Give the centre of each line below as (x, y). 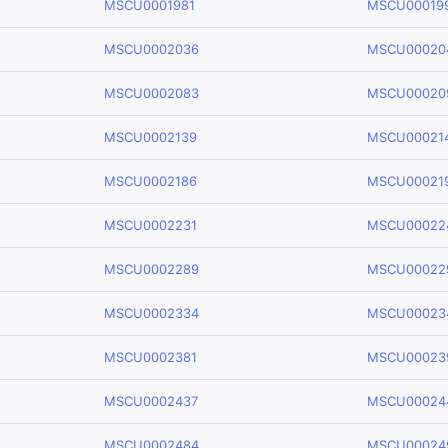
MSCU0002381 (150, 357)
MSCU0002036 (151, 49)
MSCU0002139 (150, 137)
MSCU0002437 (151, 401)
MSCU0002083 (151, 93)
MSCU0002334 (151, 313)
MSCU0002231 (150, 225)
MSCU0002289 (151, 269)
